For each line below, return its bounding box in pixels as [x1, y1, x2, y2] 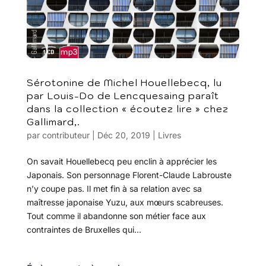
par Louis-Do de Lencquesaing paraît [26, 89, 219, 102]
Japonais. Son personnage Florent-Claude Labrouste [26, 169, 232, 180]
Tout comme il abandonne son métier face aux [26, 210, 206, 221]
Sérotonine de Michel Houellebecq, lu [26, 76, 222, 88]
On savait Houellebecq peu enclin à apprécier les [26, 156, 217, 166]
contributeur [42, 129, 90, 140]
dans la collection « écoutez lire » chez [26, 102, 229, 115]
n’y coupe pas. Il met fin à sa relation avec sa [26, 183, 202, 194]
